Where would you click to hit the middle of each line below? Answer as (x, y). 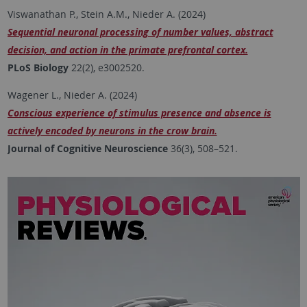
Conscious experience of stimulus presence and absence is (139, 113)
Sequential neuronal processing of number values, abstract (140, 32)
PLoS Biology (38, 67)
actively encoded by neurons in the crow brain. (112, 131)
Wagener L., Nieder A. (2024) (72, 95)
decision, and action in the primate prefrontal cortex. (127, 50)
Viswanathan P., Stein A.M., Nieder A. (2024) (106, 14)
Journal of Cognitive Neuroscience (87, 148)
